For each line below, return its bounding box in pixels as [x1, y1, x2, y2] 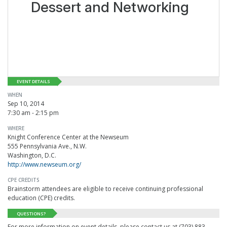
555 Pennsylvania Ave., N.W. [8, 142, 87, 151]
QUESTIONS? [17, 210, 46, 217]
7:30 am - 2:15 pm [8, 108, 59, 118]
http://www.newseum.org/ [8, 160, 81, 169]
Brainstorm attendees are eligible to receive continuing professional [8, 184, 203, 194]
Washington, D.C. [8, 151, 56, 160]
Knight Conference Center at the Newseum [8, 133, 129, 142]
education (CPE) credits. [8, 194, 75, 203]
